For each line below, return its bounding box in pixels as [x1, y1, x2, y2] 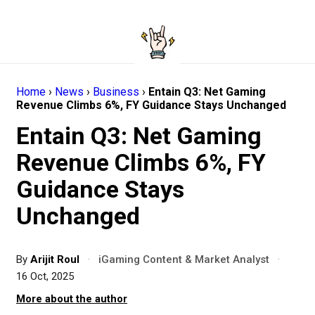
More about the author [16, 292, 127, 305]
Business [93, 85, 139, 98]
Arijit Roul [30, 253, 82, 266]
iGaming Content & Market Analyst [98, 253, 269, 266]
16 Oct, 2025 [16, 270, 74, 283]
